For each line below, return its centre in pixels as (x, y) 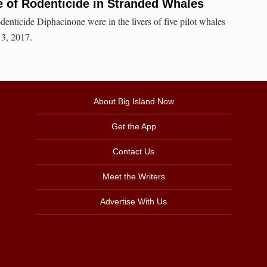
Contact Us (133, 152)
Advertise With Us (133, 202)
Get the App (133, 127)
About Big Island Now (133, 102)
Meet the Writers (133, 177)
